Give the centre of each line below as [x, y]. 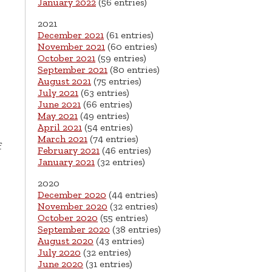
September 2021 [73, 70]
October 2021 [66, 58]
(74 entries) [113, 139]
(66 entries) [107, 104]
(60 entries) [131, 47]
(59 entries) [121, 58]
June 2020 [60, 264]
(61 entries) [129, 35]
